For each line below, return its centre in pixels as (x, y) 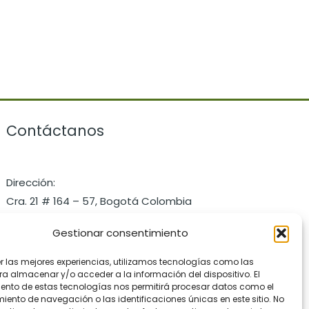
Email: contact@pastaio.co (76, 238)
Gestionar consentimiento (121, 233)
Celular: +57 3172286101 (64, 219)
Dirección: (31, 182)
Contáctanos (56, 130)
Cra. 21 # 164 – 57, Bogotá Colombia (99, 201)
